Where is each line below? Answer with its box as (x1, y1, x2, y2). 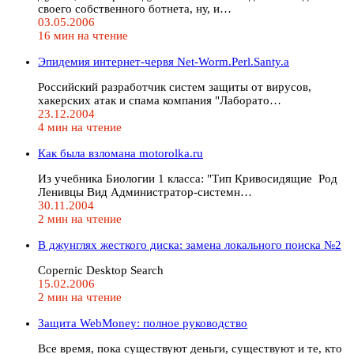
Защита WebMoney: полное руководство (38, 316, 247, 330)
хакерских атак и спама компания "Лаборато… (38, 93, 281, 107)
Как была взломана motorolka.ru (38, 146, 203, 160)
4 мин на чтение (38, 120, 122, 134)
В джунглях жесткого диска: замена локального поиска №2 (38, 238, 341, 251)
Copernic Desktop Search (38, 263, 164, 277)
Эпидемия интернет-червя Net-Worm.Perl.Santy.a (38, 55, 289, 68)
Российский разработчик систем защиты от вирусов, (38, 80, 311, 93)
